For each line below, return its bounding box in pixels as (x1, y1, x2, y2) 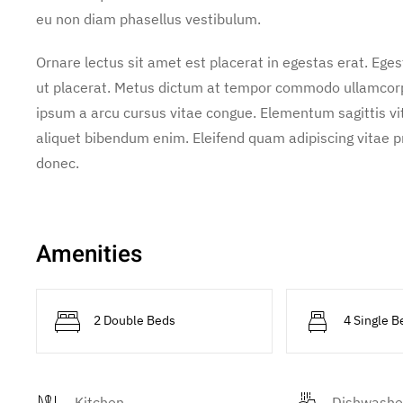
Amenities (36, 237, 142, 272)
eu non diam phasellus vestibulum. (36, 10, 261, 28)
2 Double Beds (94, 312, 175, 329)
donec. (36, 154, 79, 172)
